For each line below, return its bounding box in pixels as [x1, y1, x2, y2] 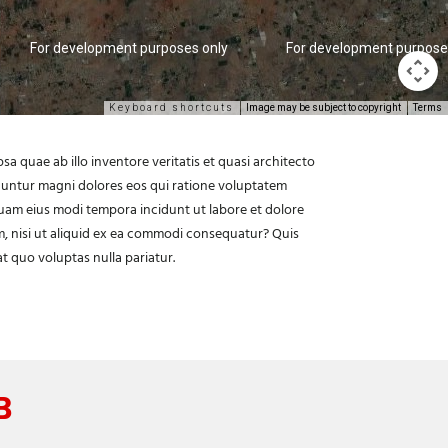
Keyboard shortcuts [109, 101, 234, 113]
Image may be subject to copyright [246, 101, 401, 113]
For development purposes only [30, 39, 228, 56]
